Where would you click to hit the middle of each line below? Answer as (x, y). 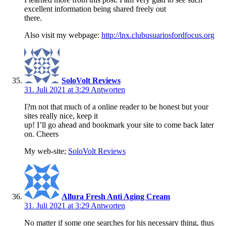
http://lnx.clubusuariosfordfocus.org (158, 35)
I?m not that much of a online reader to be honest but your (116, 107)
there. (33, 18)
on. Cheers (41, 134)
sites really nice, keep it (61, 116)
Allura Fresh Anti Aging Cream (116, 197)
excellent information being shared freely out (95, 9)
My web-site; (46, 151)
